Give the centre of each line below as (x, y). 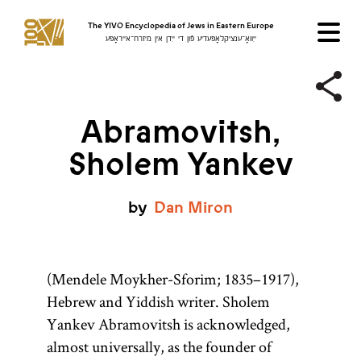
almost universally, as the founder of (159, 346)
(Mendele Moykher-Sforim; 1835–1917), (172, 279)
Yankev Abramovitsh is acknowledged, (168, 324)
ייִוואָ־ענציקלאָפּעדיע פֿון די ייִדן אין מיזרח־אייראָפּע (180, 39)
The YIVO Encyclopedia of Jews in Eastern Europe (180, 25)
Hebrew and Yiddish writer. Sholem (158, 301)
